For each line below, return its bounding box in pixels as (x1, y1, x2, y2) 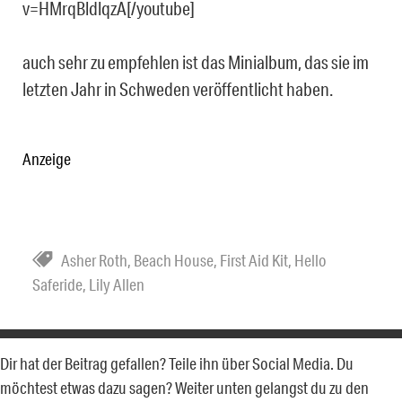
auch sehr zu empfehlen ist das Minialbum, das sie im (22, 51, 369, 74)
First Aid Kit (220, 250, 288, 271)
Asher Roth (61, 250, 127, 271)
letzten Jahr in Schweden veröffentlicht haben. (22, 78, 333, 100)
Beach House (134, 250, 214, 271)
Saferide (32, 275, 83, 295)
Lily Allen (89, 275, 144, 295)
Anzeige (22, 149, 71, 170)
